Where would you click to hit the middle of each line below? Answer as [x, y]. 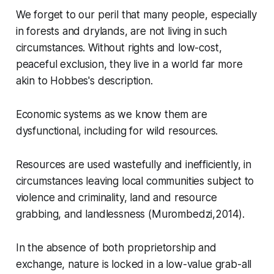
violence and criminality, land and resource [116, 198]
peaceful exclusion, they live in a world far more [129, 65]
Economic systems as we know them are [111, 115]
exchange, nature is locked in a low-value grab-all [134, 265]
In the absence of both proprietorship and [116, 248]
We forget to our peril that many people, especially [136, 15]
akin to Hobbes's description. [84, 81]
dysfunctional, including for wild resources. [117, 131]
